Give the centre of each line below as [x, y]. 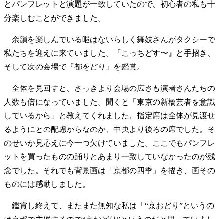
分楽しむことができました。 [55, 18]
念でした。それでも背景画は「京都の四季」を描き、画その [109, 170]
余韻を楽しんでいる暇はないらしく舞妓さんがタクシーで [109, 39]
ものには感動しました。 [47, 184]
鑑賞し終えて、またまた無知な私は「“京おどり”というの [109, 205]
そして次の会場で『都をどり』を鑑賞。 [74, 66]
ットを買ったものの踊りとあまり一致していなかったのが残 [109, 156]
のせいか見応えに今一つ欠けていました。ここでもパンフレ [109, 143]
